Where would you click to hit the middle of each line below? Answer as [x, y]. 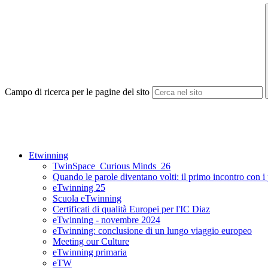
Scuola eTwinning [87, 199]
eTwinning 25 [79, 188]
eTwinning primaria [90, 252]
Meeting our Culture [91, 242]
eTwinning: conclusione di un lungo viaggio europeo [152, 231]
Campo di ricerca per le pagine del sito [77, 92]
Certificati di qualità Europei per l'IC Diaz [131, 209]
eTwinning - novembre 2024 [106, 220]
